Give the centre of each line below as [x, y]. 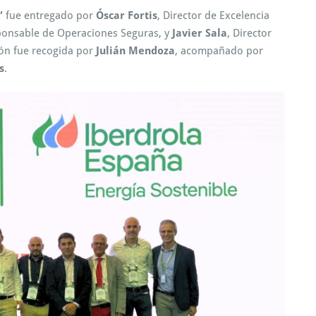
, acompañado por [219, 50]
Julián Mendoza [135, 50]
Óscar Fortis [127, 15]
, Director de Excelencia [213, 15]
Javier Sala [200, 33]
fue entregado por [49, 15]
